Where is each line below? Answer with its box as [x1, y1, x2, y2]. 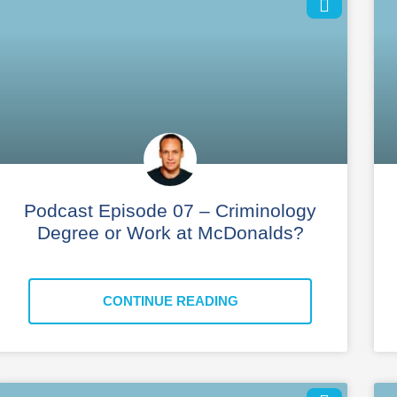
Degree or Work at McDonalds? [36, 222, 304, 243]
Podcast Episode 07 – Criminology [24, 199, 316, 221]
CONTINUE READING [102, 292, 238, 308]
